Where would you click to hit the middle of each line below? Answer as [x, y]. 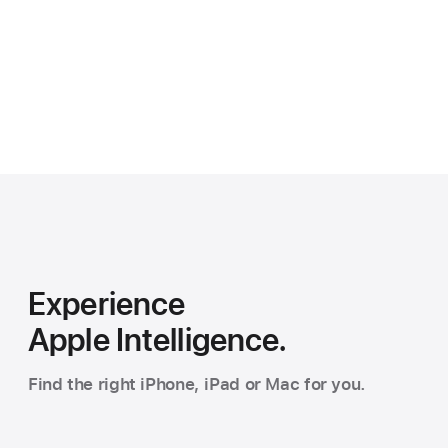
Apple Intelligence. [157, 340]
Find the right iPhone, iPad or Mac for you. [197, 384]
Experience [107, 304]
